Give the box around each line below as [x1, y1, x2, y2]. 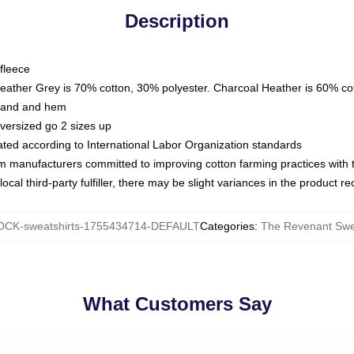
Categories [200, 220, 254, 232]
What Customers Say [82, 293, 272, 314]
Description [125, 10, 229, 32]
